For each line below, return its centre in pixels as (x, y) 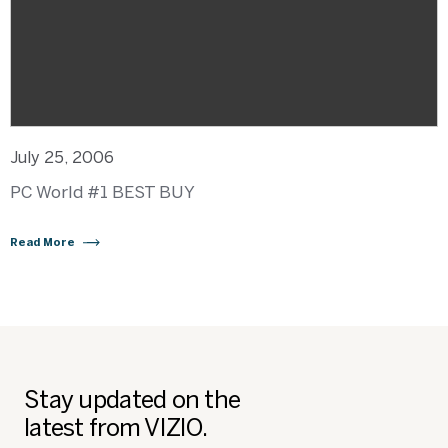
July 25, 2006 (62, 157)
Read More (42, 242)
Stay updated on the (132, 399)
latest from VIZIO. (116, 427)
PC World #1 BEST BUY (102, 192)
